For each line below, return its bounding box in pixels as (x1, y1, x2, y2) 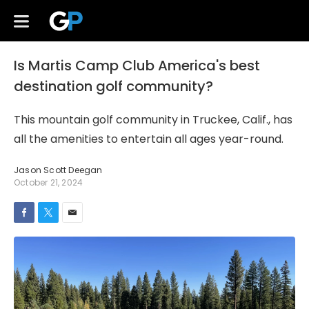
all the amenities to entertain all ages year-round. (14, 131, 283, 147)
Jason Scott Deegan (14, 164, 103, 176)
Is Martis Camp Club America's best (14, 56, 260, 75)
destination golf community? (14, 77, 213, 96)
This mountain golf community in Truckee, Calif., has (14, 112, 292, 128)
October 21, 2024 (14, 177, 83, 188)
